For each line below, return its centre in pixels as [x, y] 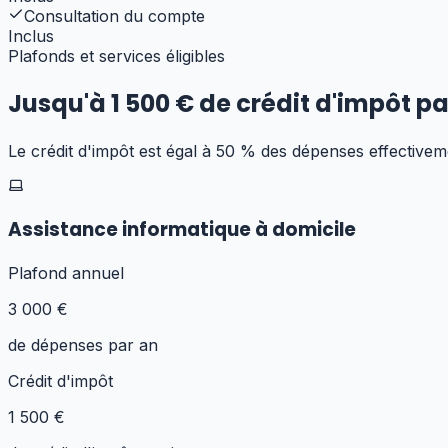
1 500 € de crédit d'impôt [261, 103]
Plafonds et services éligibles [116, 55]
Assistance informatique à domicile [182, 230]
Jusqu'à [59, 103]
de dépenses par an [83, 344]
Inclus [31, 35]
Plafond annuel [66, 272]
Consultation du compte [114, 15]
